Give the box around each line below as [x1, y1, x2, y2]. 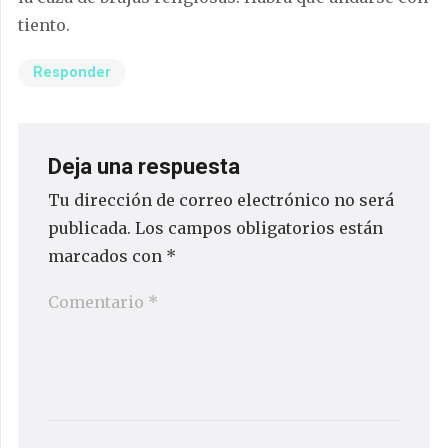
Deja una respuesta [48, 153, 245, 179]
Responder [33, 63, 111, 81]
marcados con [48, 245, 166, 266]
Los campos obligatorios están [135, 217, 383, 238]
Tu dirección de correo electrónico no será [48, 189, 394, 210]
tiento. [18, 15, 70, 36]
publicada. [48, 217, 131, 238]
